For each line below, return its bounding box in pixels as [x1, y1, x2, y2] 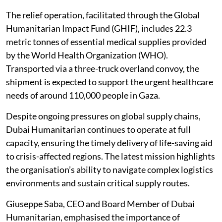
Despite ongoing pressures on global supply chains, [6, 111, 201, 121]
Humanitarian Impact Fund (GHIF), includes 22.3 [6, 23, 192, 34]
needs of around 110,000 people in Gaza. [6, 90, 160, 101]
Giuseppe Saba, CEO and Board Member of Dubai [6, 198, 195, 209]
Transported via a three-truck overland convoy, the [6, 63, 199, 74]
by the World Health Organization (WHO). [6, 50, 168, 60]
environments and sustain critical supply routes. [6, 177, 190, 188]
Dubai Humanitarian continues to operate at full [6, 124, 191, 135]
